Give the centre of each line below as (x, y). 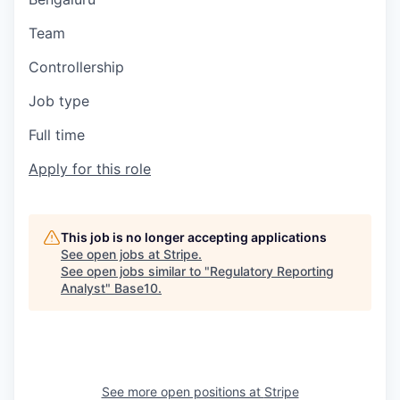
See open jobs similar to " (135, 271)
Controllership (76, 67)
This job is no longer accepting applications (194, 237)
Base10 (136, 288)
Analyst (83, 288)
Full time (57, 135)
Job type (59, 101)
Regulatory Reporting (272, 271)
